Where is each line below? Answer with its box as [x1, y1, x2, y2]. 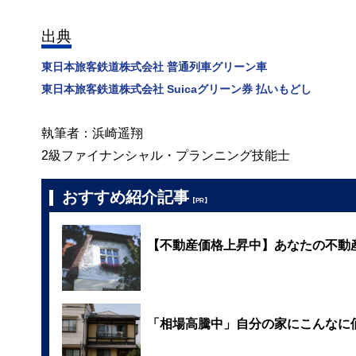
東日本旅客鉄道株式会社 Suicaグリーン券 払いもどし [41, 83, 311, 94]
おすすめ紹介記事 [62, 188, 189, 204]
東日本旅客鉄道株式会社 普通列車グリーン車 [41, 60, 267, 72]
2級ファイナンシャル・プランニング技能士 [41, 148, 290, 161]
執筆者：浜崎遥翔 [41, 126, 143, 139]
